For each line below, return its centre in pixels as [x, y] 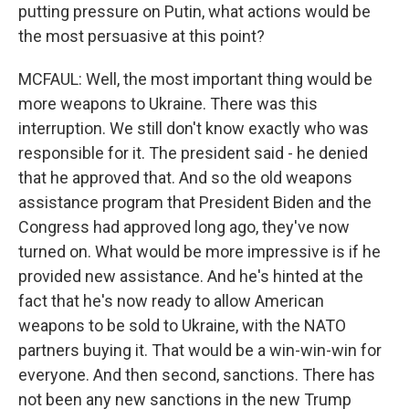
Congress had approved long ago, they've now [184, 227]
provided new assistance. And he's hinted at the [191, 276]
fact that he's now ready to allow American [171, 301]
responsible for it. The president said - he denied [193, 153]
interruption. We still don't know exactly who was [194, 128]
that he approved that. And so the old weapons [185, 178]
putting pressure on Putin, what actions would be [194, 11]
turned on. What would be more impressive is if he [199, 252]
